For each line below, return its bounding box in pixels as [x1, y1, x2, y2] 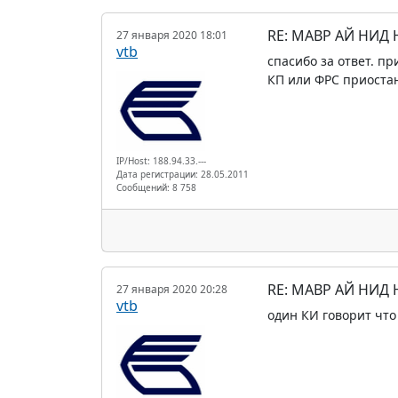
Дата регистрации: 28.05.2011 [116, 167, 249, 180]
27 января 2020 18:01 [116, 27, 227, 43]
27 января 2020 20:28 [116, 281, 227, 297]
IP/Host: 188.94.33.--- [116, 154, 206, 167]
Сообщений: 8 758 [116, 180, 196, 194]
